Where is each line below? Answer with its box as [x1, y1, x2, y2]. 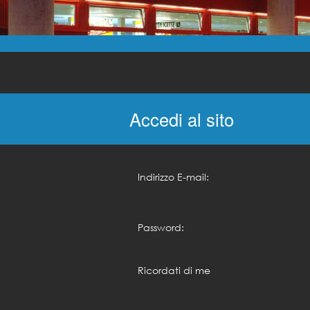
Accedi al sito [129, 106, 234, 131]
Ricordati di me [138, 263, 210, 277]
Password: [138, 220, 184, 234]
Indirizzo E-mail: [138, 170, 209, 183]
